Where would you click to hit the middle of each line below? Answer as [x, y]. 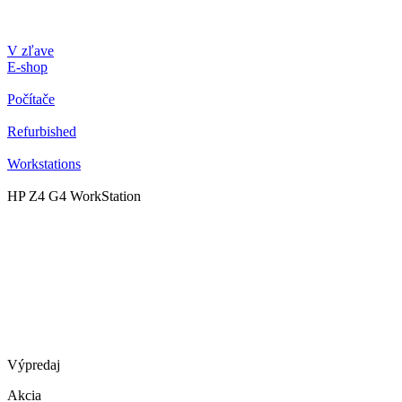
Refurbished [42, 131]
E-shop [27, 67]
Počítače [31, 99]
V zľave [31, 51]
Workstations [44, 164]
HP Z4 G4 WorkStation [74, 196]
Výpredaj [34, 365]
